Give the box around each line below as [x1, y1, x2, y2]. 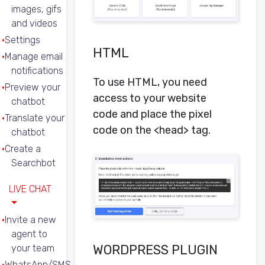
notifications [11, 65, 63, 76]
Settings [5, 34, 40, 46]
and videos [11, 18, 57, 29]
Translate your [5, 112, 64, 124]
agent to [11, 228, 47, 240]
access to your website [93, 92, 206, 105]
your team [11, 243, 54, 254]
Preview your [5, 82, 60, 93]
